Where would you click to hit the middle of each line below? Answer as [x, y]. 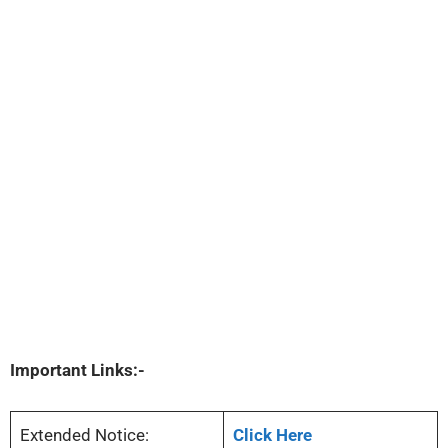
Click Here [272, 434]
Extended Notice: [84, 434]
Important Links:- [77, 370]
